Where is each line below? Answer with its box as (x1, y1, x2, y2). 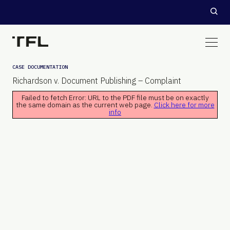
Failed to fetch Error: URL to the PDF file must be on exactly (21, 93, 209, 102)
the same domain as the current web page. (15, 100, 154, 109)
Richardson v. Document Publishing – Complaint (12, 75, 181, 86)
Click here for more (154, 100, 215, 109)
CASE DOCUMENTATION (12, 64, 68, 70)
